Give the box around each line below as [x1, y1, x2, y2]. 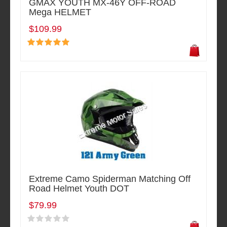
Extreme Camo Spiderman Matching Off [29, 174, 191, 184]
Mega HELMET [29, 7, 91, 18]
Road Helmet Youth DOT [29, 183, 129, 194]
